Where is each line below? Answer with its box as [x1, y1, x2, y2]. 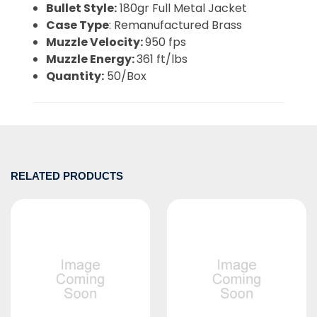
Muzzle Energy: [46, 51, 137, 68]
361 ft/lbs [137, 51, 188, 68]
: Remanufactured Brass [109, 17, 243, 34]
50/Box [104, 68, 147, 85]
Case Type [46, 17, 110, 34]
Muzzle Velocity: [46, 34, 146, 51]
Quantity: [46, 68, 105, 85]
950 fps [145, 34, 187, 51]
